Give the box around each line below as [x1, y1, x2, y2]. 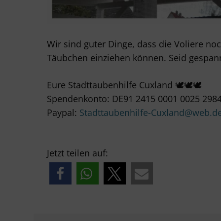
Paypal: [46, 106, 79, 118]
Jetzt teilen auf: [46, 147, 108, 159]
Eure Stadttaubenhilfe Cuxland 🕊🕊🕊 [46, 78, 202, 91]
